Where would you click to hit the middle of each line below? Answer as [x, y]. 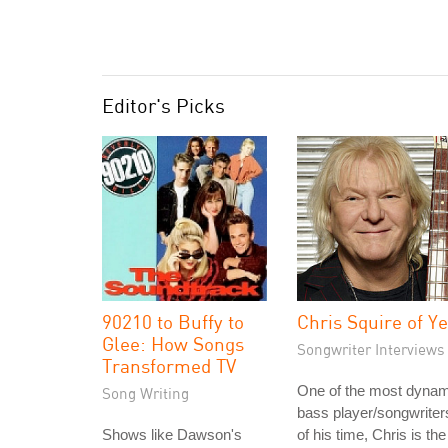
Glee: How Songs [173, 343]
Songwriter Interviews [371, 349]
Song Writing [145, 393]
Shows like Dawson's [172, 434]
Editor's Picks [163, 105]
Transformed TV [169, 365]
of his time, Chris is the [371, 434]
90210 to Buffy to [173, 321]
